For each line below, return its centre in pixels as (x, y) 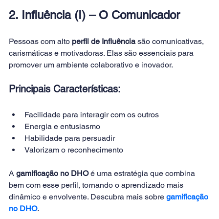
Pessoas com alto (40, 41)
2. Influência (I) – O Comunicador (94, 15)
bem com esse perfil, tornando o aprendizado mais (97, 185)
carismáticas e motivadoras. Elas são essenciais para (102, 53)
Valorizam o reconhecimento (74, 150)
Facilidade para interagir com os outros (92, 115)
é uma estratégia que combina (143, 173)
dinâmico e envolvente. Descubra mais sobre (88, 197)
